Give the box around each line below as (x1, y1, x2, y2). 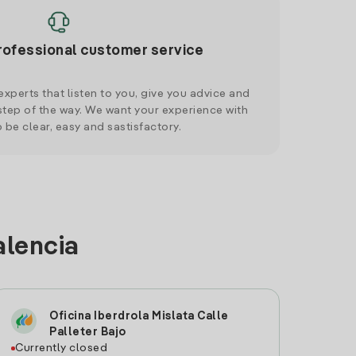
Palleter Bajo (49, 327, 126, 338)
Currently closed (15, 342, 108, 354)
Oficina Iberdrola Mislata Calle (49, 311, 229, 322)
